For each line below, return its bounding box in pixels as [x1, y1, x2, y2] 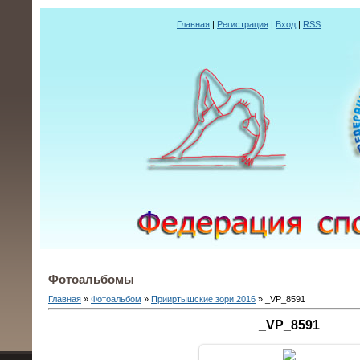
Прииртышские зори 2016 [151, 293, 256, 304]
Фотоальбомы [48, 273, 134, 286]
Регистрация [217, 19, 268, 29]
